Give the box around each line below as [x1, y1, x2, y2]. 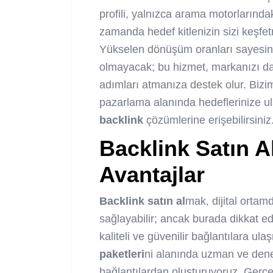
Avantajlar [99, 162, 205, 188]
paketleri [99, 248, 144, 261]
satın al [144, 195, 185, 208]
